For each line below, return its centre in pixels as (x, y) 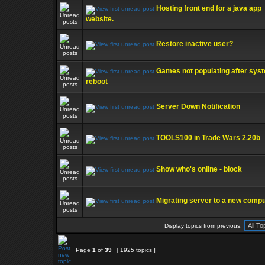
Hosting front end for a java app (209, 8)
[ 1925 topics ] (136, 250)
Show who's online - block (199, 169)
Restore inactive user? (195, 44)
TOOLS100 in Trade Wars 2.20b (208, 138)
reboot (97, 82)
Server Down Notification (198, 106)
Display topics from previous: (203, 226)
